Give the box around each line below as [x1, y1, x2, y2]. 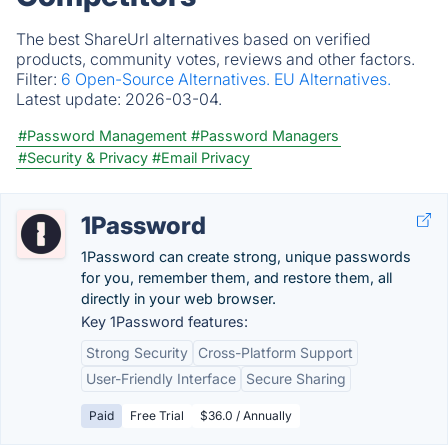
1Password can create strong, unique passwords [81, 248, 411, 265]
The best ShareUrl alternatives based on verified [16, 29, 371, 49]
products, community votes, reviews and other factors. [16, 49, 415, 69]
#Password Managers [191, 127, 339, 144]
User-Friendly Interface [86, 370, 236, 387]
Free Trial [130, 408, 184, 423]
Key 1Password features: [81, 313, 248, 330]
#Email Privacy [152, 149, 250, 166]
